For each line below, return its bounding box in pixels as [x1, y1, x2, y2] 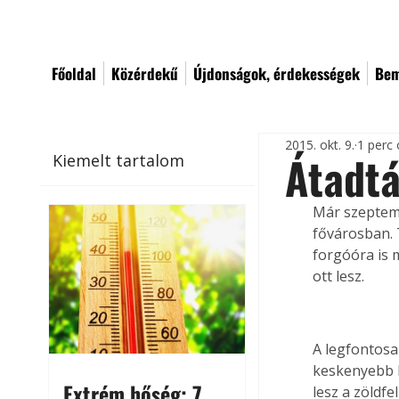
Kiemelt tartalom [53, 149, 185, 171]
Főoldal [52, 62, 96, 85]
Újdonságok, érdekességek [193, 62, 360, 85]
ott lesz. [313, 266, 365, 286]
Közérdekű [111, 62, 178, 85]
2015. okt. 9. [285, 135, 355, 153]
